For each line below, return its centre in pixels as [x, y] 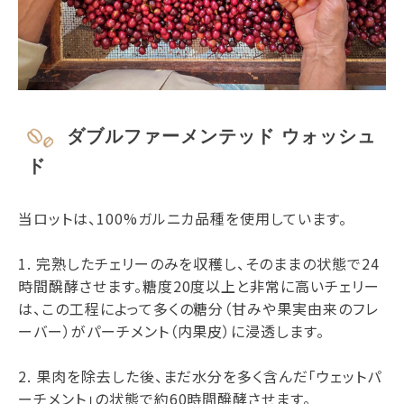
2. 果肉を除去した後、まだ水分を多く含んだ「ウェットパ [200, 376]
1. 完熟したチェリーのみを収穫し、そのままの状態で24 [199, 263]
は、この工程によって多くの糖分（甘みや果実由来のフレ [198, 308]
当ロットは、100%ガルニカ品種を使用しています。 [183, 218]
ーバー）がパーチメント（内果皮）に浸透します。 [172, 331]
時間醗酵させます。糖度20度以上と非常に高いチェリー [199, 285]
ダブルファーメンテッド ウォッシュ [221, 137]
